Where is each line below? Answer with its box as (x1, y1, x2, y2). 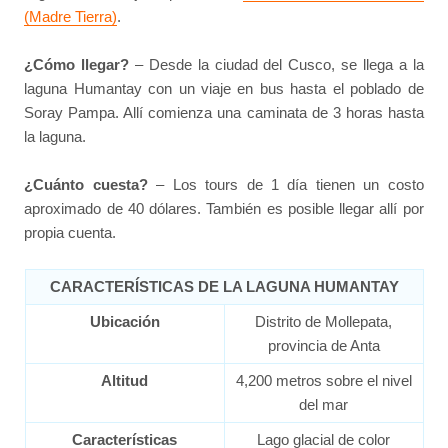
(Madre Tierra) (24, 7, 118, 25)
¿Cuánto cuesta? (24, 176, 157, 194)
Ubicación (89, 313, 160, 331)
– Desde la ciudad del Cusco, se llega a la (129, 55, 424, 73)
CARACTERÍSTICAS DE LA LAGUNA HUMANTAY (49, 278, 399, 296)
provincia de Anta (267, 337, 380, 355)
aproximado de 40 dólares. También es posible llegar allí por (24, 200, 424, 218)
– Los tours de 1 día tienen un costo (156, 176, 424, 194)
